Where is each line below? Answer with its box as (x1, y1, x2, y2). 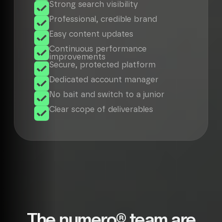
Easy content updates (49, 30, 133, 38)
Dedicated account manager (49, 76, 159, 84)
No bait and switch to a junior (49, 91, 165, 99)
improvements (49, 53, 106, 61)
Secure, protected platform (49, 61, 156, 69)
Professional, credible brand (49, 15, 157, 23)
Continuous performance (49, 45, 147, 53)
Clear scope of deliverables (49, 106, 153, 113)
